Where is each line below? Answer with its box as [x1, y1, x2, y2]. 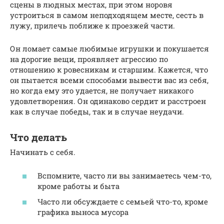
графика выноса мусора [37, 207, 128, 217]
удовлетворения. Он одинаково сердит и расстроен [10, 96, 206, 106]
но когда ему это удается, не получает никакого [10, 85, 193, 96]
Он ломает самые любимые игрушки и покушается [10, 43, 209, 54]
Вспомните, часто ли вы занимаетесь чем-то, [37, 170, 211, 180]
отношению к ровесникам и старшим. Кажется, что [10, 64, 208, 75]
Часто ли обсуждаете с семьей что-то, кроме [37, 196, 208, 207]
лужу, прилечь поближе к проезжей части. [10, 20, 175, 31]
